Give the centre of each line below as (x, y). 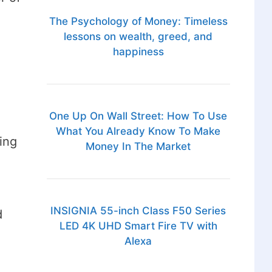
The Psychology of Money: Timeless (138, 22)
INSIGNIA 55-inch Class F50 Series (138, 211)
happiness (138, 52)
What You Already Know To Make (138, 131)
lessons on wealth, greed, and (138, 37)
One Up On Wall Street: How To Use (138, 116)
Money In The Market (138, 147)
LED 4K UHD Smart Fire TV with (138, 226)
